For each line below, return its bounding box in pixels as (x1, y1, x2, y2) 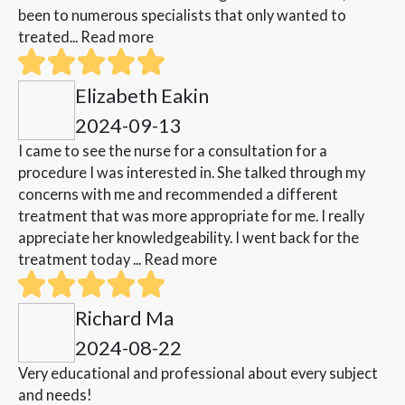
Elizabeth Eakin (75, 83, 209, 108)
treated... (18, 28, 80, 46)
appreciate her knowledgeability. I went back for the (18, 229, 359, 247)
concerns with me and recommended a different (18, 185, 338, 203)
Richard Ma (75, 306, 174, 331)
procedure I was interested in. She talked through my (18, 164, 365, 182)
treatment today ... (18, 250, 144, 268)
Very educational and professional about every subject (18, 364, 378, 382)
